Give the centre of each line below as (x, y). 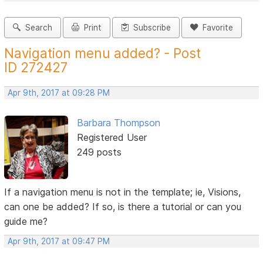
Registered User (112, 138)
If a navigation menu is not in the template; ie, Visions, (123, 192)
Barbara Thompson (118, 123)
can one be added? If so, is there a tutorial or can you (123, 207)
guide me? (26, 222)
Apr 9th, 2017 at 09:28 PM (59, 93)
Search (37, 28)
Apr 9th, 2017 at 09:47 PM (59, 242)
